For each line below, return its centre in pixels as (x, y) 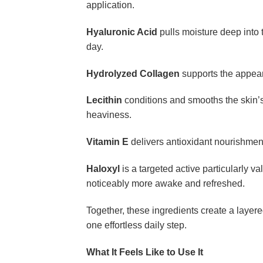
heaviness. (109, 115)
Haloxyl (103, 168)
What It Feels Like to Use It (145, 252)
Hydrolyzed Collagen (133, 73)
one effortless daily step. (136, 225)
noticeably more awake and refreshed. (166, 183)
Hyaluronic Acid (122, 32)
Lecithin (104, 100)
